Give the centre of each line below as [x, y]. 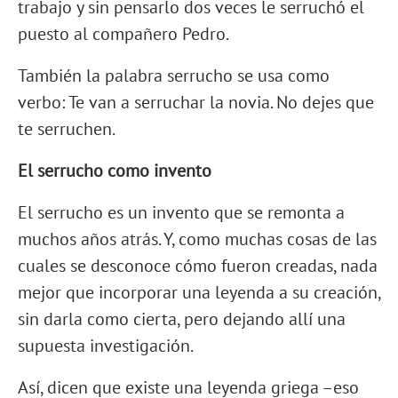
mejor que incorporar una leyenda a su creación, [199, 293]
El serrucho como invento [115, 171]
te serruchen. [67, 129]
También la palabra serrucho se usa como [174, 76]
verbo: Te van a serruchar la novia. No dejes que [196, 103]
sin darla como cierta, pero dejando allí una [182, 319]
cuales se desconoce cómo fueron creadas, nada [198, 266]
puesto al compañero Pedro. [123, 34]
